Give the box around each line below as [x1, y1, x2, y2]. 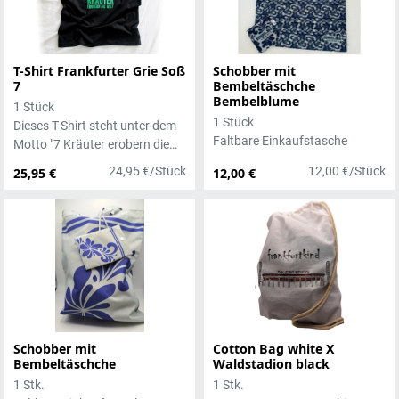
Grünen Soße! [13, 175, 88, 189]
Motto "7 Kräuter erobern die [13, 137, 169, 151]
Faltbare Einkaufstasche [213, 134, 347, 148]
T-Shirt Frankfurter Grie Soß [13, 62, 185, 79]
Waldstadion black [213, 355, 330, 372]
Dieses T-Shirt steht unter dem [13, 118, 176, 133]
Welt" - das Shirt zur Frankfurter [13, 156, 185, 170]
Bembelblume [213, 93, 299, 110]
